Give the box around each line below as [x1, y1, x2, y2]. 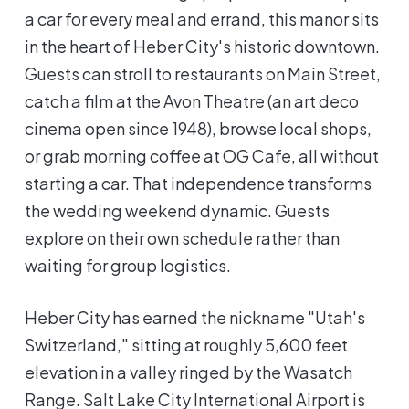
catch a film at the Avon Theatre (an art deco [25, 90, 360, 112]
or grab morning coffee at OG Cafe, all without [25, 145, 380, 167]
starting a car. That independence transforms [25, 173, 372, 194]
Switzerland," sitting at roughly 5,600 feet [25, 334, 349, 356]
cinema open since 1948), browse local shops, [25, 118, 372, 140]
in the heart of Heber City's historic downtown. [25, 36, 381, 58]
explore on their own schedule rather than [25, 227, 341, 249]
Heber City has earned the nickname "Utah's [25, 307, 366, 329]
